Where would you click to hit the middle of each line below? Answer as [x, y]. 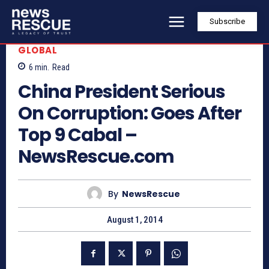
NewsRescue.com [96, 157]
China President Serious [122, 92]
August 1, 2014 [134, 220]
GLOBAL [38, 50]
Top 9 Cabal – [77, 135]
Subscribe [227, 22]
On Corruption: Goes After [130, 114]
